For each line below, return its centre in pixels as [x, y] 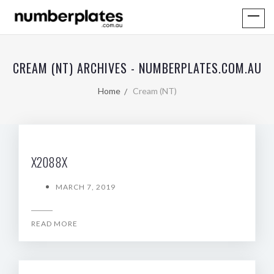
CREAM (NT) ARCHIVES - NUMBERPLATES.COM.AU [137, 68]
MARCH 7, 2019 [86, 187]
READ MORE [54, 224]
